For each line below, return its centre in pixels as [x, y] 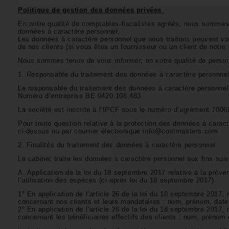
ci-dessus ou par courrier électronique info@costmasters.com [119, 131]
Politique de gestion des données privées [91, 10]
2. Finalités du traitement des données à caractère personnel [118, 145]
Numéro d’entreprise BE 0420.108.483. [82, 96]
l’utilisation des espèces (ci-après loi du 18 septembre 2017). [118, 180]
